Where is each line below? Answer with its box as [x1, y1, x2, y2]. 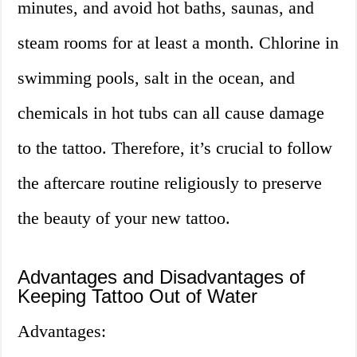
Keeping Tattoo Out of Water [18, 285, 258, 308]
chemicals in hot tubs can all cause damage [18, 103, 325, 124]
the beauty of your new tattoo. [18, 208, 231, 229]
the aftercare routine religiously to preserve [18, 173, 323, 194]
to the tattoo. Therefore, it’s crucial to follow [18, 138, 333, 159]
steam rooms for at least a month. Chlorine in [18, 33, 339, 53]
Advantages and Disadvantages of [18, 266, 306, 288]
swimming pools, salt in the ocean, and [18, 68, 296, 88]
